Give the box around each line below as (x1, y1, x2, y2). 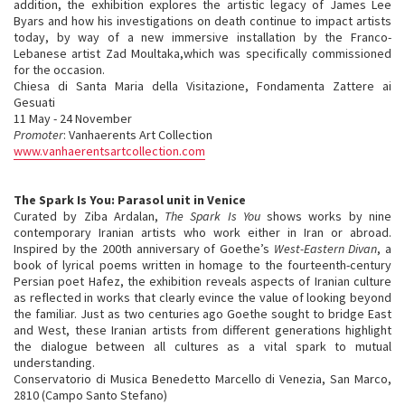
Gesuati (14, 94, 55, 110)
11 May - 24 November (14, 110, 132, 127)
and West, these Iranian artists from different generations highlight (14, 322, 391, 338)
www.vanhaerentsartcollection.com (14, 143, 205, 159)
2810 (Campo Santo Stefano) (14, 387, 167, 403)
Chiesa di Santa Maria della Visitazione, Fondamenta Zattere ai (14, 78, 391, 94)
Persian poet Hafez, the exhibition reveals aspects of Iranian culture (14, 273, 391, 289)
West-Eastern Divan (273, 240, 378, 257)
